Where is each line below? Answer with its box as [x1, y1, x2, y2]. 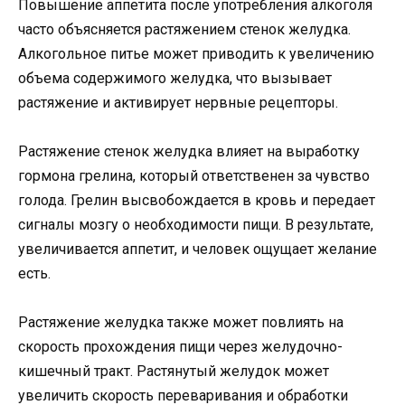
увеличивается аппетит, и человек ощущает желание [18, 240, 377, 259]
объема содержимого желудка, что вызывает [18, 69, 332, 87]
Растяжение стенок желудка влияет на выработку [18, 143, 360, 161]
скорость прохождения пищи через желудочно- [18, 338, 343, 356]
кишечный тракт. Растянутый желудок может [18, 363, 329, 381]
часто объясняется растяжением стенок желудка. [18, 20, 351, 38]
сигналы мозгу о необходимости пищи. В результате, [18, 216, 373, 234]
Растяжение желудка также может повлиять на [18, 314, 344, 332]
